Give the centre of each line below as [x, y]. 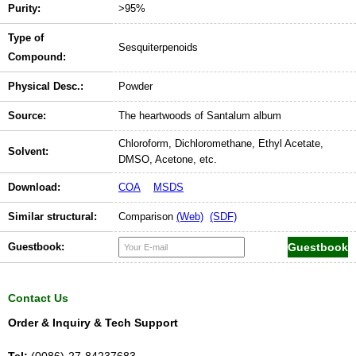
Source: [27, 116]
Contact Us [38, 298]
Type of [26, 38]
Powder [135, 87]
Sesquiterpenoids [158, 48]
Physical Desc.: [46, 87]
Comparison [147, 217]
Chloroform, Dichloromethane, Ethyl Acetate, [221, 144]
